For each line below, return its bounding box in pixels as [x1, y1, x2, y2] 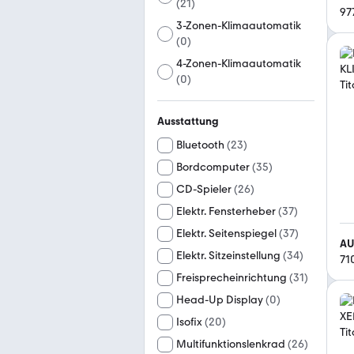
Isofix [176, 315, 202, 329]
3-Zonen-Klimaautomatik [176, 19, 302, 32]
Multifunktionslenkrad [176, 337, 285, 351]
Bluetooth [176, 138, 224, 152]
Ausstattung [157, 115, 219, 128]
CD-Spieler [176, 183, 232, 196]
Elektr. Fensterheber [176, 205, 276, 218]
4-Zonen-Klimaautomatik [176, 57, 302, 70]
